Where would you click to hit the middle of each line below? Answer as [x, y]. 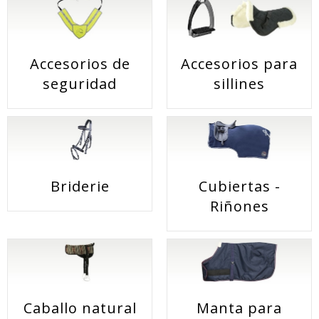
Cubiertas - [239, 186]
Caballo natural [80, 308]
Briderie [80, 186]
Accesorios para [239, 64]
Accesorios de [80, 64]
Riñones [239, 206]
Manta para [239, 308]
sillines [239, 84]
